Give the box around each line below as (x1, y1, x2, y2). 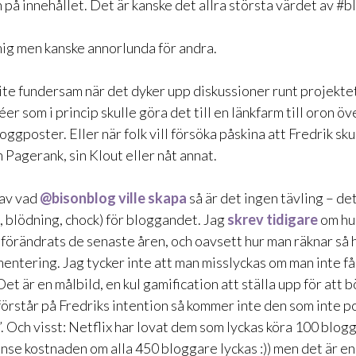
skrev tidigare (227, 210, 318, 228)
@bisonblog (40, 188, 116, 207)
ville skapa (118, 188, 187, 207)
